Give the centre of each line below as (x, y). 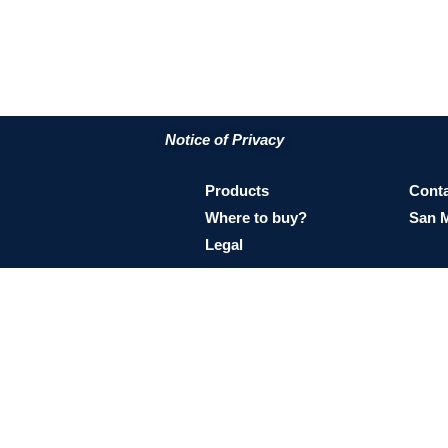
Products (237, 191)
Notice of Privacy (224, 139)
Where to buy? (256, 218)
